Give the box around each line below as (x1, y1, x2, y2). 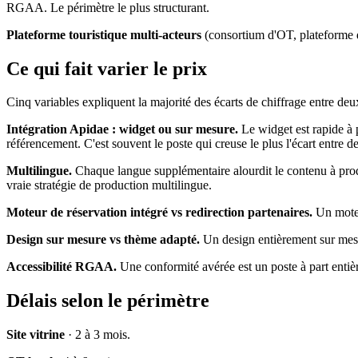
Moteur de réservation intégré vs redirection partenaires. (6, 205, 312, 220)
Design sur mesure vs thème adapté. (6, 233, 200, 247)
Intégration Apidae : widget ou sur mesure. (6, 122, 238, 137)
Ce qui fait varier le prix (6, 58, 207, 79)
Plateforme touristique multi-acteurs (6, 27, 201, 42)
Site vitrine (6, 328, 65, 342)
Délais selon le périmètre (6, 290, 209, 312)
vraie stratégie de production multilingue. (6, 178, 212, 193)
